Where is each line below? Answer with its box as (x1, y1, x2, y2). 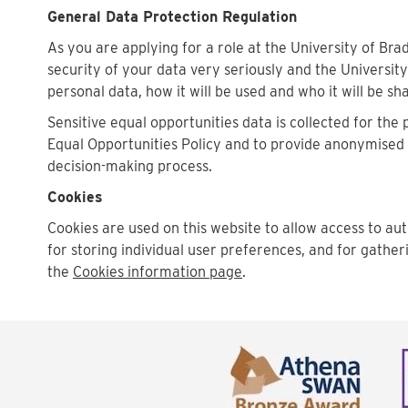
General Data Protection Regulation (47, 7, 297, 25)
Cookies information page (73, 262, 242, 280)
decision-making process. (47, 157, 212, 175)
